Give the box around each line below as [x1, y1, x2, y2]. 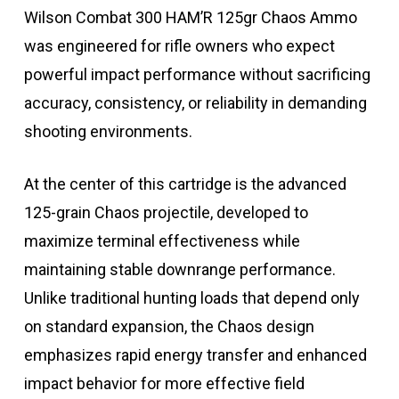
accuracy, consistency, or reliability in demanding [23, 94, 367, 113]
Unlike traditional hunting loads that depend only [23, 289, 360, 308]
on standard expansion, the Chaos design [23, 317, 314, 337]
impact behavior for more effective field [23, 374, 305, 394]
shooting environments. [23, 122, 192, 142]
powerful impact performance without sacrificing [23, 65, 370, 85]
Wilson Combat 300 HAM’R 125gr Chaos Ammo [23, 8, 357, 28]
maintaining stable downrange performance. [23, 260, 336, 280]
